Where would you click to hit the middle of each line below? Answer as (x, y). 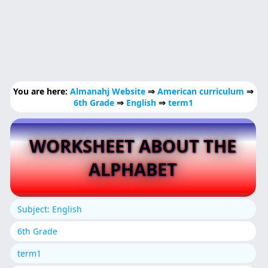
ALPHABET (133, 169)
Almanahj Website (109, 91)
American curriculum (201, 91)
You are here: (42, 91)
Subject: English (50, 209)
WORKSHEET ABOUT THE (133, 146)
